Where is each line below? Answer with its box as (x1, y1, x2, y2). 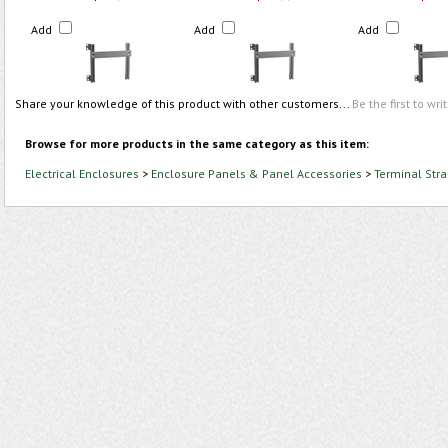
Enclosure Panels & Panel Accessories (151, 166, 362, 181)
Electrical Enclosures (25, 166, 139, 181)
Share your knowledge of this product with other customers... (15, 96, 352, 111)
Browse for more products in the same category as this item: (25, 136, 369, 151)
